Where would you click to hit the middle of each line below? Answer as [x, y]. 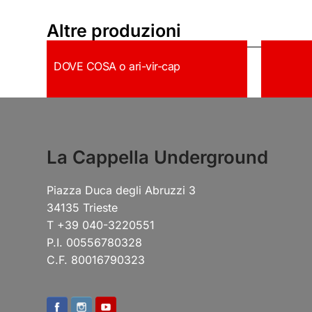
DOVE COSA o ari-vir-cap [117, 66]
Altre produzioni [114, 31]
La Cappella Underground [158, 157]
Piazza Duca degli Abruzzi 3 [122, 190]
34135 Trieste [83, 208]
